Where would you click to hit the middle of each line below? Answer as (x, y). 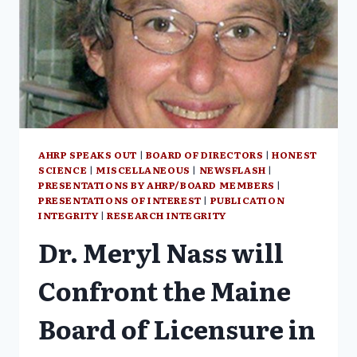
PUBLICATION (247, 200)
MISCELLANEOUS (143, 170)
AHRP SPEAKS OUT (88, 155)
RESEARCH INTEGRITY (167, 216)
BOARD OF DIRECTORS (204, 155)
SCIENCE (63, 170)
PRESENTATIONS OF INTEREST (120, 200)
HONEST (294, 155)
